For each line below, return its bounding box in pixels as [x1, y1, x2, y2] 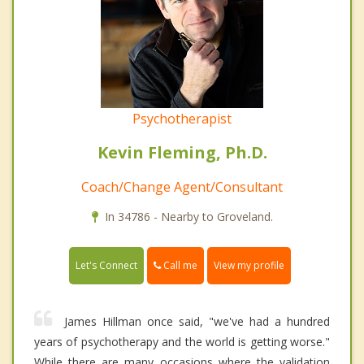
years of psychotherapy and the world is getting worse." [34, 334, 330, 350]
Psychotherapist [132, 110, 232, 128]
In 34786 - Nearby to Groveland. [104, 209, 273, 225]
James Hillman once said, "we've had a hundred [64, 314, 330, 330]
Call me [161, 258, 197, 273]
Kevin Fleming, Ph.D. [97, 141, 267, 164]
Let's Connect [76, 258, 137, 273]
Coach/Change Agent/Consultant [81, 178, 283, 197]
